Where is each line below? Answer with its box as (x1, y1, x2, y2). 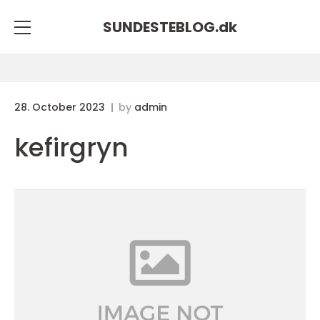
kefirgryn (14, 129, 129, 166)
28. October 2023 (14, 100, 108, 114)
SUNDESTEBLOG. (103, 16, 219, 37)
